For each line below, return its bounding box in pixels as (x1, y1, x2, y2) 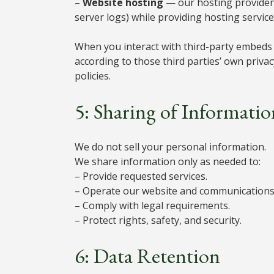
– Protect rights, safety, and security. (75, 213, 242, 227)
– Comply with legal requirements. (75, 198, 230, 212)
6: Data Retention (75, 242, 220, 269)
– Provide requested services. (75, 169, 207, 183)
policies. (75, 68, 111, 83)
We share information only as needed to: (75, 154, 261, 168)
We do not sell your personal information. (75, 139, 266, 154)
